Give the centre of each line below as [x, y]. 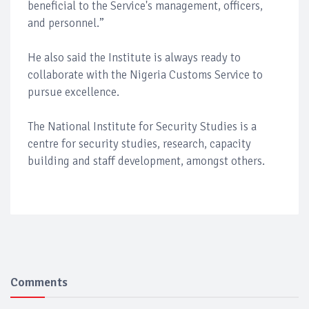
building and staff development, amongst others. [146, 161]
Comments [39, 282]
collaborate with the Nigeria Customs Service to [145, 74]
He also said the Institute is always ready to [134, 57]
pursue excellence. [73, 92]
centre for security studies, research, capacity [139, 143]
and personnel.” [66, 23]
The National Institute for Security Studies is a [142, 126]
